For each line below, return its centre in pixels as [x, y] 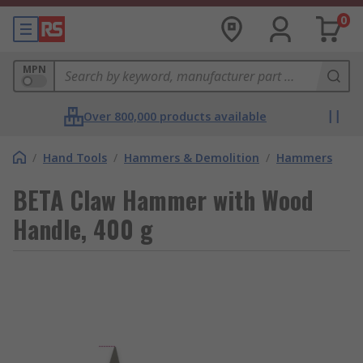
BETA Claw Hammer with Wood [163, 200]
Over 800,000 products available [175, 116]
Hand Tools [75, 158]
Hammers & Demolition [192, 158]
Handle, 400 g [83, 229]
